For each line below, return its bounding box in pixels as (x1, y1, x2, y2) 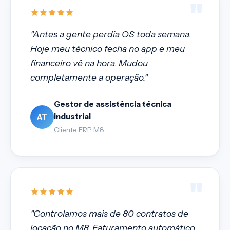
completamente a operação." (30, 71, 148, 83)
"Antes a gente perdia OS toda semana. (30, 28, 191, 40)
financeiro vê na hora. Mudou (30, 57, 148, 68)
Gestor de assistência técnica (54, 99, 171, 109)
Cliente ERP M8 (54, 125, 104, 134)
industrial (54, 111, 91, 121)
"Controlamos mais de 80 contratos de (30, 207, 188, 219)
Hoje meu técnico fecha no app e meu (30, 43, 185, 54)
